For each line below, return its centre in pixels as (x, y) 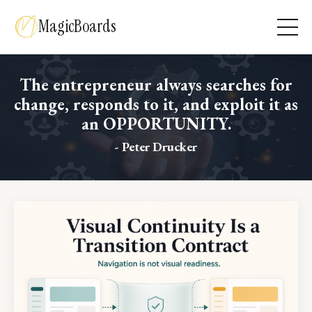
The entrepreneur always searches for (156, 85)
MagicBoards (77, 26)
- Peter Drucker (156, 147)
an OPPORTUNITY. (156, 124)
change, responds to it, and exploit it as (156, 104)
